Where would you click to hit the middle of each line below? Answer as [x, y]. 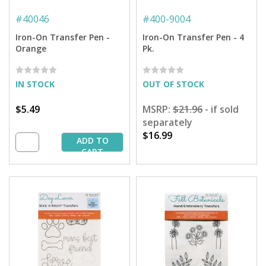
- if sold [221, 109]
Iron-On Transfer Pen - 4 [193, 37]
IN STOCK [35, 84]
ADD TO [92, 140]
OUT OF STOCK [173, 84]
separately [167, 122]
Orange [31, 48]
